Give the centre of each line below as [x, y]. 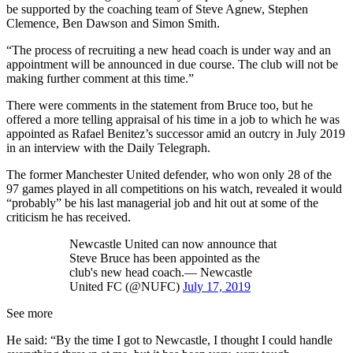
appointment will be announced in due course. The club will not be [172, 65]
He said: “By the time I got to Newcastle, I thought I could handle [169, 340]
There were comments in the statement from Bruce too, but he [160, 106]
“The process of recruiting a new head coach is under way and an [169, 50]
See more [30, 314]
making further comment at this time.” [100, 79]
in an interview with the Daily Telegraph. [108, 148]
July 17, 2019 [217, 287]
